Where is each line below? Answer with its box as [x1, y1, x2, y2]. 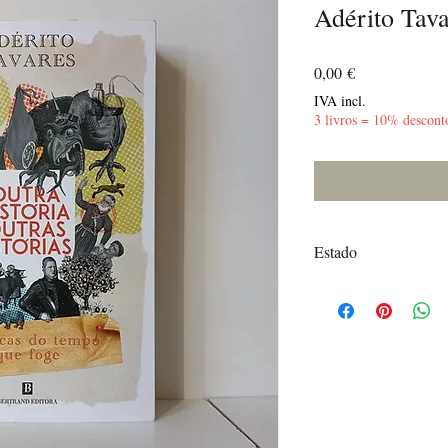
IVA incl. [314, 90, 366, 110]
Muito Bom [314, 279, 379, 299]
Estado [314, 240, 357, 262]
